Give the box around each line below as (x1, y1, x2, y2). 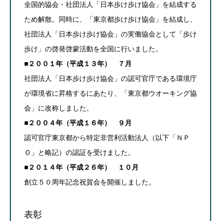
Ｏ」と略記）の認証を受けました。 (24, 148, 135, 156)
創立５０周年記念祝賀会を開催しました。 (24, 178, 155, 186)
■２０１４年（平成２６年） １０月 (24, 163, 139, 171)
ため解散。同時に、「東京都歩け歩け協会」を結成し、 (24, 15, 197, 23)
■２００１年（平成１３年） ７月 (24, 59, 132, 68)
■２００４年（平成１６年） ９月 (24, 118, 132, 127)
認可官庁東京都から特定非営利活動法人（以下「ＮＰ (24, 133, 190, 142)
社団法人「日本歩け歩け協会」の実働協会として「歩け (24, 30, 197, 38)
